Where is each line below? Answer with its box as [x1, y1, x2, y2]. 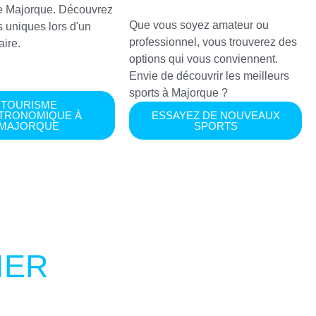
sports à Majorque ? [129, 87, 229, 99]
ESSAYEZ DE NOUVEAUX [151, 109, 280, 122]
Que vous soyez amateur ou [129, 19, 269, 32]
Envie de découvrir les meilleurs [129, 70, 290, 83]
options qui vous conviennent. [129, 53, 279, 66]
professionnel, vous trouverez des [129, 36, 298, 49]
